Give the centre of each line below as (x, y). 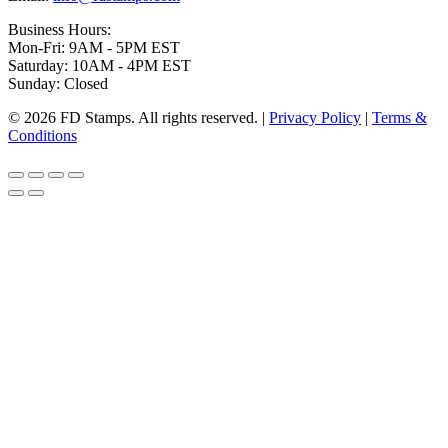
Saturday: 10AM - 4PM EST (99, 65)
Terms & (399, 117)
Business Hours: (59, 29)
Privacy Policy (315, 117)
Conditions (42, 135)
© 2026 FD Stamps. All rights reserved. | (138, 117)
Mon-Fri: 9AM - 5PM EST (94, 47)
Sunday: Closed (58, 83)
